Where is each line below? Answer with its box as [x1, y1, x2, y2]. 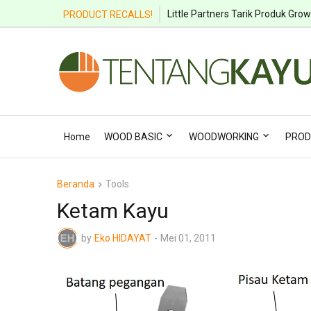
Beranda [57, 178, 94, 190]
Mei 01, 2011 [160, 233, 216, 244]
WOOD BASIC [104, 131, 162, 142]
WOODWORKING [189, 131, 259, 142]
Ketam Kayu [57, 199, 169, 224]
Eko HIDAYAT [94, 233, 151, 244]
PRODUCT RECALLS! [63, 8, 153, 20]
